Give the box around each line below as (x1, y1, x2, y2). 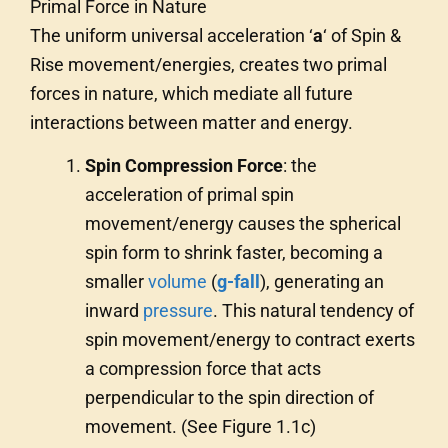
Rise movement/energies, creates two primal (30, 53, 387, 75)
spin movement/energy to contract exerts (84, 329, 415, 351)
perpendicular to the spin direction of (84, 387, 374, 409)
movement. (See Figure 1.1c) (84, 416, 316, 438)
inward (84, 300, 143, 322)
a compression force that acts (84, 358, 321, 380)
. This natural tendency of (212, 300, 414, 322)
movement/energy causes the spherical (84, 213, 401, 235)
